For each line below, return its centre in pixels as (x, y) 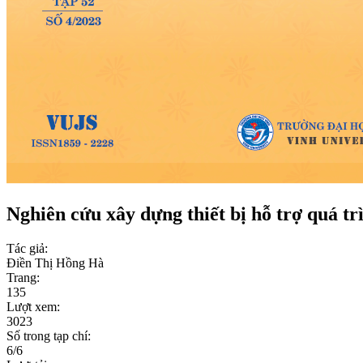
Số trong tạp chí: (49, 335)
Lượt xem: (33, 306)
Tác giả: (27, 248)
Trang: (23, 277)
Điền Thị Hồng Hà (55, 263)
